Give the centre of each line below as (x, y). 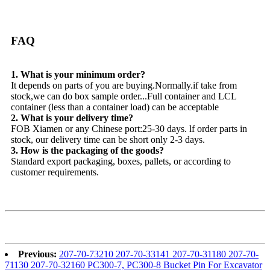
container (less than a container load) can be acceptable (115, 107)
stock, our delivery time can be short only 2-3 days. (108, 140)
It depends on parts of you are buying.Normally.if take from (124, 86)
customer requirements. (55, 172)
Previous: (37, 254)
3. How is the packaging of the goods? (87, 151)
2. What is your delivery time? (72, 118)
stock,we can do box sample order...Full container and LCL (124, 96)
